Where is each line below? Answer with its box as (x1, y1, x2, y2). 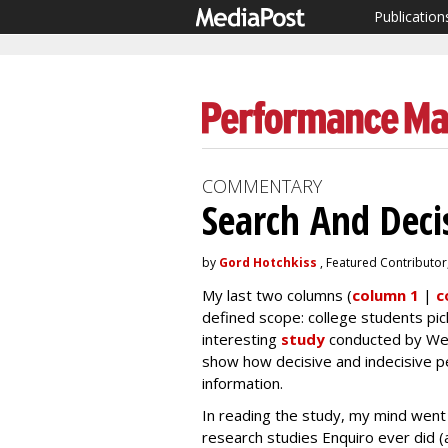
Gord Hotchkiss (219, 254, 317, 271)
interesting (202, 329, 281, 349)
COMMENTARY (202, 174, 322, 198)
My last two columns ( (202, 285, 352, 305)
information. (202, 373, 283, 393)
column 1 (352, 285, 419, 305)
